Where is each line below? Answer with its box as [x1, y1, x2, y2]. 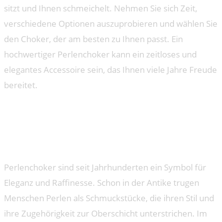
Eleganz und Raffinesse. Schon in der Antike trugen [4, 176, 199, 188]
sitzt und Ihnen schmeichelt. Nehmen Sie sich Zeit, [4, 2, 197, 14]
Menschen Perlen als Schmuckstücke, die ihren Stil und [4, 192, 214, 204]
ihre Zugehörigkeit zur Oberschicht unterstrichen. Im [4, 207, 207, 219]
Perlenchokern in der [4, 117, 138, 134]
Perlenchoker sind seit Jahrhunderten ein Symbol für [4, 161, 206, 173]
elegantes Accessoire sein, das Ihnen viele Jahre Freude [4, 63, 217, 75]
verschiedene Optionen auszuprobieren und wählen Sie [4, 17, 218, 29]
